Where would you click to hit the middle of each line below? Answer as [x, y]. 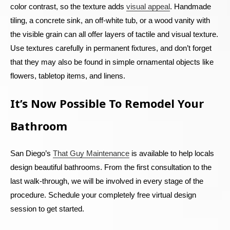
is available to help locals [172, 153]
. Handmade [190, 6]
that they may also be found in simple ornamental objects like [112, 62]
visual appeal [148, 6]
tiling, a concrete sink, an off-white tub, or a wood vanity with [110, 20]
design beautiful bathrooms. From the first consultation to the [111, 167]
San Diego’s [32, 153]
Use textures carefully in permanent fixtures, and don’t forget [111, 48]
